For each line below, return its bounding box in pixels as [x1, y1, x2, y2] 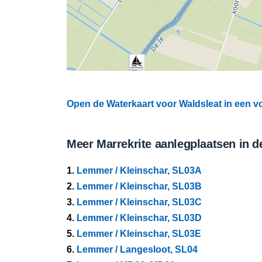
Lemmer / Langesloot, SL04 [77, 244, 198, 254]
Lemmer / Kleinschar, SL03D [77, 213, 202, 223]
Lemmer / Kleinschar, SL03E [77, 229, 201, 239]
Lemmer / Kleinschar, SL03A [77, 166, 202, 175]
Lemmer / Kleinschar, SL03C [77, 197, 202, 207]
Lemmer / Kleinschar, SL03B [77, 181, 202, 191]
